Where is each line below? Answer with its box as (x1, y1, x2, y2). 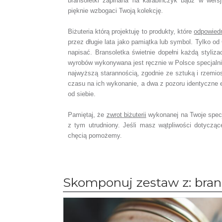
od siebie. (68, 90, 96, 98)
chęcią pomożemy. (68, 132, 122, 139)
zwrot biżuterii (106, 111, 147, 118)
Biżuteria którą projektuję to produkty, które (68, 28, 194, 35)
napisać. (68, 49, 95, 56)
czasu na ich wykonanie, (68, 80, 141, 87)
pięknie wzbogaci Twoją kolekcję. (68, 7, 163, 14)
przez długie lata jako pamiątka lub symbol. (68, 38, 195, 46)
